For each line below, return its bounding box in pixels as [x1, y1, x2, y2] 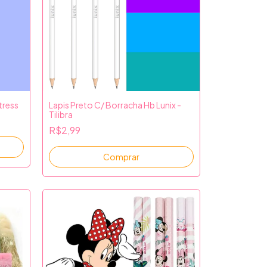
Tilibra [49, 108, 73, 120]
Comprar [103, 151, 139, 162]
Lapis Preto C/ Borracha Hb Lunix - [49, 99, 181, 110]
